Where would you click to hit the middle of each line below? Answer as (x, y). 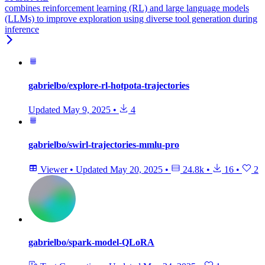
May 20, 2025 (136, 169)
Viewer (54, 169)
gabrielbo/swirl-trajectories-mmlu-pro (104, 145)
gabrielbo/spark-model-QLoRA (91, 243)
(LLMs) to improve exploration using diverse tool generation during (131, 18)
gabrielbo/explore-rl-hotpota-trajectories (109, 85)
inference (22, 29)
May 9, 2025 (87, 110)
